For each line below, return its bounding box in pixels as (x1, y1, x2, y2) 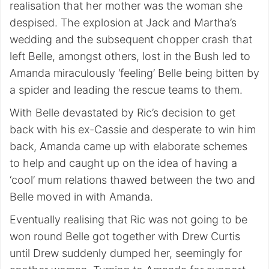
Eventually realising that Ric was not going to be (10, 213, 247, 226)
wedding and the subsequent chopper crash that (10, 33, 252, 46)
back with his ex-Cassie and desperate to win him (10, 123, 256, 136)
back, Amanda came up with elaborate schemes (10, 140, 247, 153)
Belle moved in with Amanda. (10, 190, 153, 204)
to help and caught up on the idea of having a (10, 157, 237, 170)
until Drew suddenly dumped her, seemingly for (10, 247, 242, 260)
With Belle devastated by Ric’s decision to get (10, 106, 235, 119)
